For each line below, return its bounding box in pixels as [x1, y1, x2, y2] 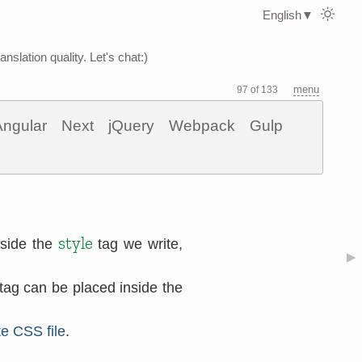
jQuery [108, 117, 154, 134]
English [263, 8, 301, 22]
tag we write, [92, 236, 183, 252]
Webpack [169, 117, 235, 134]
